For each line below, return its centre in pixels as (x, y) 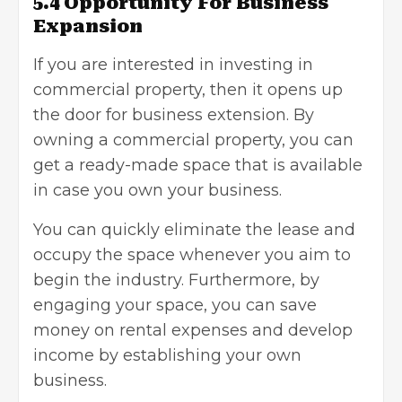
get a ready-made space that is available (198, 165)
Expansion (90, 26)
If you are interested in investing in (173, 64)
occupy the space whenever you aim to (192, 254)
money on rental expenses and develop (193, 330)
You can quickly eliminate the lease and (194, 229)
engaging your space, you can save (175, 305)
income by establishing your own (167, 355)
